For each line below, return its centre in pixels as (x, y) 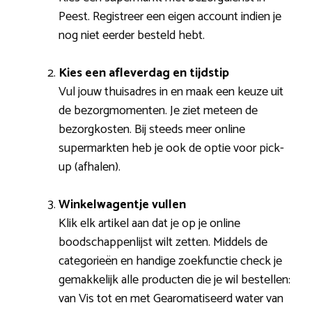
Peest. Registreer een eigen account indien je (170, 16)
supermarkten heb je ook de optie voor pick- (171, 148)
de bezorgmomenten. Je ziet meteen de (158, 110)
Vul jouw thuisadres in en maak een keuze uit (171, 92)
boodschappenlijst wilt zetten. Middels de (163, 242)
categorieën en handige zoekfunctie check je (170, 261)
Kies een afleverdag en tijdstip (144, 73)
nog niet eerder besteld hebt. (132, 35)
